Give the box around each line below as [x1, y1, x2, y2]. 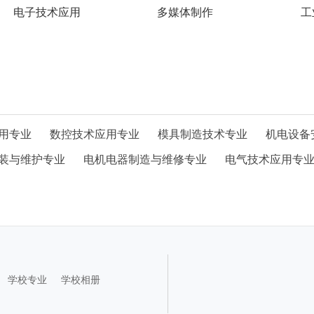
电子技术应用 [13, 6, 81, 18]
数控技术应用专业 [50, 128, 139, 140]
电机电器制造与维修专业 [83, 153, 207, 165]
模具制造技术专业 [158, 128, 247, 140]
